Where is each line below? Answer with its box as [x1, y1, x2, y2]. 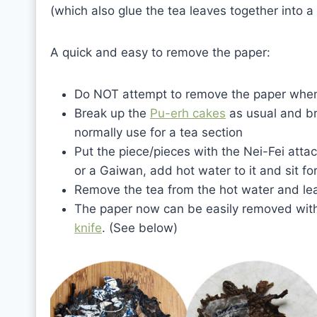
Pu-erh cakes [150, 106, 226, 120]
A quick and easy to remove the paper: [50, 45, 270, 59]
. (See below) [102, 221, 178, 235]
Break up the [74, 106, 150, 120]
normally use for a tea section [74, 125, 243, 139]
